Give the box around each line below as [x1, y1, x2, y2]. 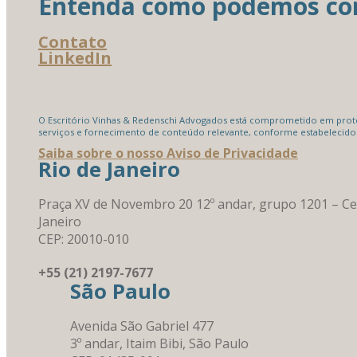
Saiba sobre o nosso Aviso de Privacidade [38, 143, 298, 162]
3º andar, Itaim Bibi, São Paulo [69, 334, 249, 352]
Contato [38, 30, 107, 53]
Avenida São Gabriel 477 [69, 316, 214, 335]
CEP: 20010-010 [38, 229, 129, 248]
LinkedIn [38, 46, 112, 69]
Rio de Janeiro [38, 155, 180, 183]
